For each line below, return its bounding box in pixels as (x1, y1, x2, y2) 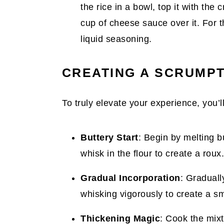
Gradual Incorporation (80, 173, 180, 183)
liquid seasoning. (80, 34, 152, 44)
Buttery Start (80, 132, 138, 142)
